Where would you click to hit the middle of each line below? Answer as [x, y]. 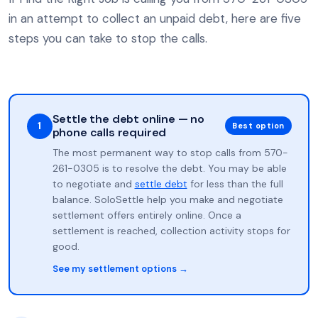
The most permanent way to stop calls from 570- [170, 152]
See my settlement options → [120, 268]
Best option [258, 125]
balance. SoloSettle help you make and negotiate [168, 199]
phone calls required [109, 132]
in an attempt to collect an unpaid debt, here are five [155, 18]
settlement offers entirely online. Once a [147, 215]
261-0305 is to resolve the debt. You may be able [169, 168]
